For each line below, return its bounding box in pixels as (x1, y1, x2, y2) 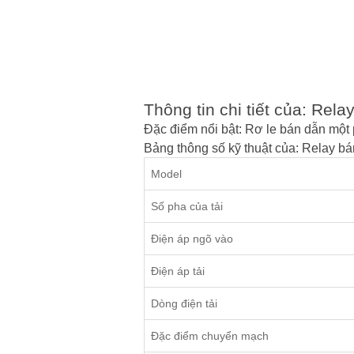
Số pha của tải (151, 200, 223, 213)
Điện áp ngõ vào (151, 232, 233, 246)
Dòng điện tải (151, 297, 217, 311)
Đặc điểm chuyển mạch (151, 330, 269, 343)
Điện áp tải (151, 265, 205, 278)
